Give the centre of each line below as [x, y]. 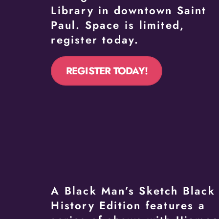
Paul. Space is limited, [118, 25]
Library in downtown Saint [129, 10]
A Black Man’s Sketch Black [133, 191]
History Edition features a [128, 206]
